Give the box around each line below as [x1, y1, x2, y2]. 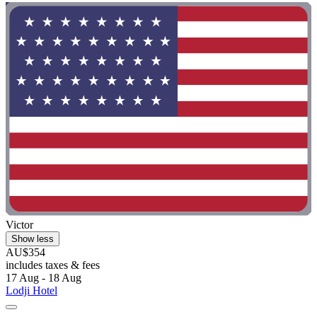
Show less [11, 234, 54, 245]
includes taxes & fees [6, 259, 100, 272]
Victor [6, 219, 33, 231]
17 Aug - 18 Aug [6, 272, 81, 284]
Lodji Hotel [6, 284, 57, 297]
